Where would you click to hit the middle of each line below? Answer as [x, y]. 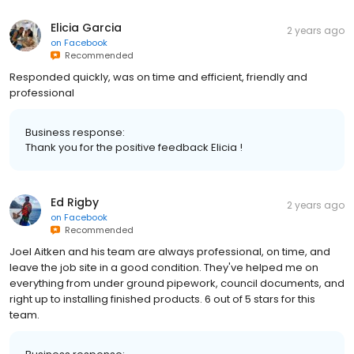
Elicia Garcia [86, 27]
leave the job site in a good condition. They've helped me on [164, 267]
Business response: [75, 132]
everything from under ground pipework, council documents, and [177, 283]
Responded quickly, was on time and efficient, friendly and [158, 77]
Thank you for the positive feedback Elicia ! [134, 147]
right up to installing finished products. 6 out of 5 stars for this [162, 299]
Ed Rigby [75, 202]
